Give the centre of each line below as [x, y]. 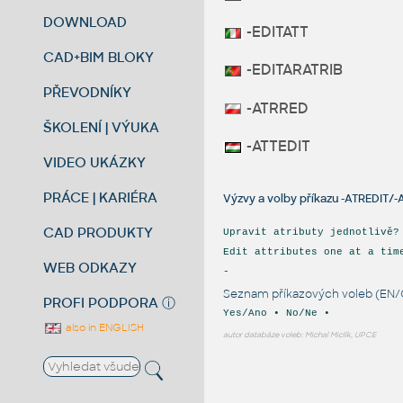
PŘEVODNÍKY [88, 92]
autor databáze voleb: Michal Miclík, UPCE [299, 334]
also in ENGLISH [104, 327]
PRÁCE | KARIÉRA [101, 197]
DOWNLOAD [85, 22]
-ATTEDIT [276, 146]
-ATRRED [275, 108]
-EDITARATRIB [292, 70]
